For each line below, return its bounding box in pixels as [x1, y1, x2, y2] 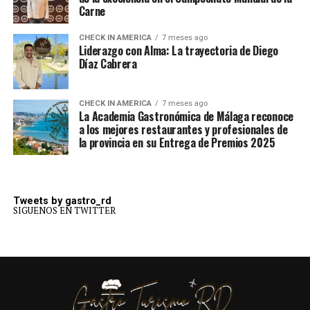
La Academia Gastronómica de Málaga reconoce [78, 108, 293, 125]
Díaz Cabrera [78, 55, 137, 73]
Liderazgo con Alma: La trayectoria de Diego [78, 42, 278, 60]
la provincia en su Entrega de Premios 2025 [78, 134, 275, 152]
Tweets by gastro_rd [12, 195, 111, 208]
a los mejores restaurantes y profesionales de [78, 121, 288, 138]
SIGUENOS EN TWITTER [12, 204, 116, 217]
